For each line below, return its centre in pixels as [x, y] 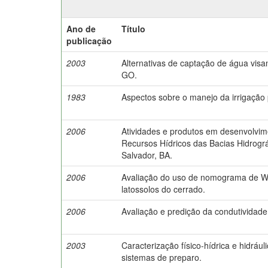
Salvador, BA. [147, 155]
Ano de [81, 28]
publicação [89, 40]
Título [133, 28]
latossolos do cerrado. [163, 189]
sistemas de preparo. [162, 257]
